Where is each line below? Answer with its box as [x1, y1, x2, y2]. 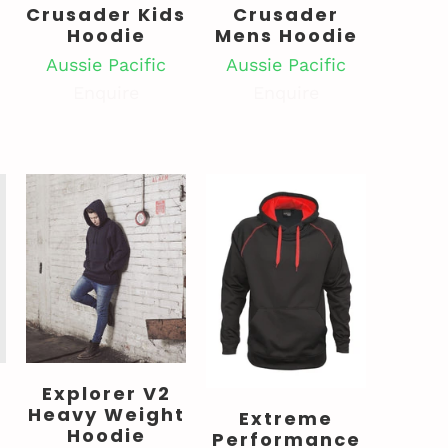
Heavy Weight [27, 402, 185, 428]
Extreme [239, 405, 333, 431]
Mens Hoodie [214, 23, 358, 49]
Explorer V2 [41, 381, 171, 407]
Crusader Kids [26, 2, 186, 28]
